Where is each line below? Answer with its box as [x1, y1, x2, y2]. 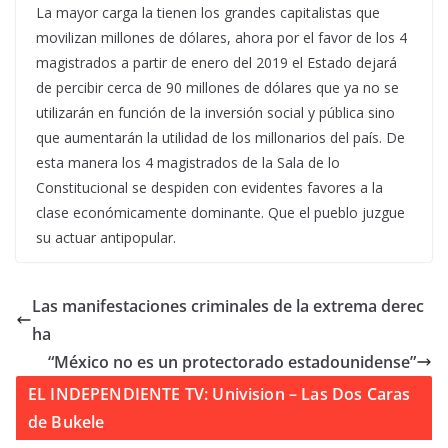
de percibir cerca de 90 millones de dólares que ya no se [36, 78, 399, 97]
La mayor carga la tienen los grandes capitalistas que [36, 3, 380, 22]
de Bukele [28, 411, 105, 433]
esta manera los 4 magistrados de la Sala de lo [36, 153, 340, 172]
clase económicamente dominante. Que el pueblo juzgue [36, 203, 405, 222]
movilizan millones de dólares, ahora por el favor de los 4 [36, 28, 407, 47]
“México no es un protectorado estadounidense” [48, 351, 416, 373]
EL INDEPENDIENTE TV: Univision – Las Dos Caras [28, 383, 411, 405]
